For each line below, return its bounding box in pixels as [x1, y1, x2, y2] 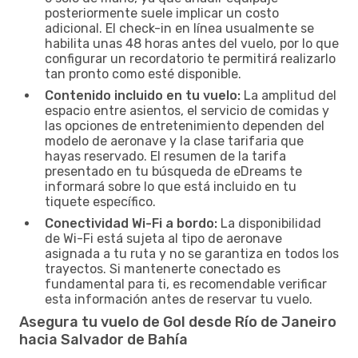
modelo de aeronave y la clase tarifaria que [45, 133, 304, 149]
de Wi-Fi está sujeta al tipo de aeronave [45, 230, 282, 246]
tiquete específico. [45, 193, 156, 209]
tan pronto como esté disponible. [45, 66, 241, 82]
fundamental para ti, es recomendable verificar [45, 276, 327, 292]
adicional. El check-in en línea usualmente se [45, 20, 314, 36]
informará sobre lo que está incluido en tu [45, 178, 296, 194]
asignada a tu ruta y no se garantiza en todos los [45, 245, 339, 261]
